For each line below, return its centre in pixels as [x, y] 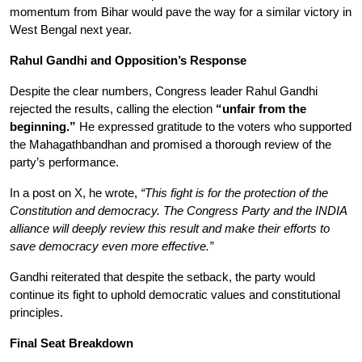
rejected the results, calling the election [113, 109]
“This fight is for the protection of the [234, 193]
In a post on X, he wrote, [75, 193]
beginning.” [43, 127]
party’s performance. [64, 162]
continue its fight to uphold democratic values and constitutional [175, 295]
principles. [36, 313]
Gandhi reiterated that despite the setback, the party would [162, 277]
